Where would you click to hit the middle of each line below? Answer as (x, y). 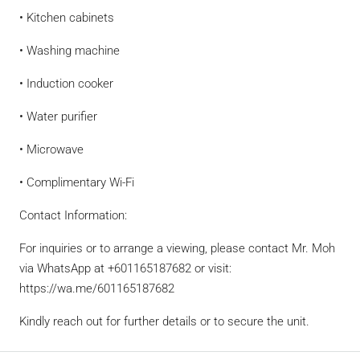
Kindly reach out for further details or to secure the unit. (164, 321)
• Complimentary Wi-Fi (77, 182)
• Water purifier (58, 117)
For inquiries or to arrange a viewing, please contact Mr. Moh (177, 248)
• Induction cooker (66, 84)
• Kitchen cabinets (67, 18)
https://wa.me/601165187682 (97, 288)
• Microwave (51, 149)
